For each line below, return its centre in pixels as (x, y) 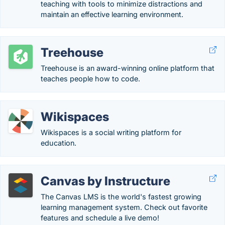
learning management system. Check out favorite (124, 207)
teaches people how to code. (90, 79)
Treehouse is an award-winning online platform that (128, 68)
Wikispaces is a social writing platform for (111, 132)
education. (59, 143)
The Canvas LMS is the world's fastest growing (121, 197)
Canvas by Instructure (105, 181)
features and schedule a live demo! (100, 218)
